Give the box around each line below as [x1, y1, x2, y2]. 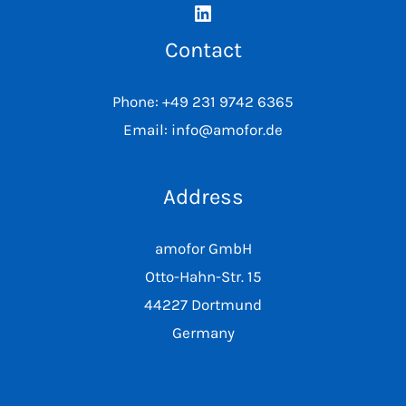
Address [162, 183, 244, 209]
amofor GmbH [154, 238, 252, 257]
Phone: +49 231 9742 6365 [112, 92, 294, 111]
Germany [171, 323, 235, 342]
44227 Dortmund [144, 295, 262, 314]
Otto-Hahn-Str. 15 [144, 266, 262, 285]
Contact [164, 37, 242, 63]
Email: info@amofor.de [123, 121, 283, 140]
